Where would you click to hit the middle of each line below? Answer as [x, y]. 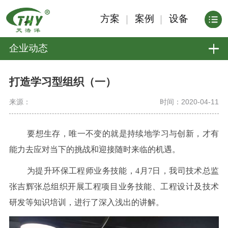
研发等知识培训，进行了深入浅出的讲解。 [86, 203]
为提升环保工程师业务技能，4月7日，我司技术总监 [123, 171]
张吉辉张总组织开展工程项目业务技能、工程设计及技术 [114, 187]
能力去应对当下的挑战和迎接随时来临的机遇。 [94, 149]
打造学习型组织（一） [62, 82]
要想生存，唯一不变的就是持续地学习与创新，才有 [123, 133]
